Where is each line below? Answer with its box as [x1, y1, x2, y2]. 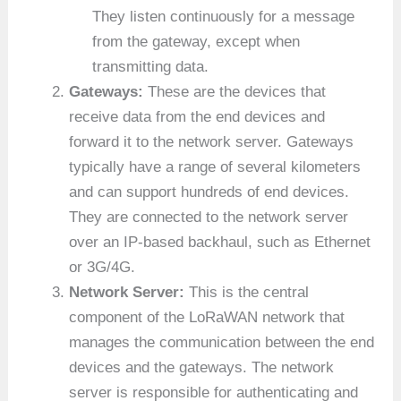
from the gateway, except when [91, 33, 300, 51]
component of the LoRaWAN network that [69, 309, 346, 327]
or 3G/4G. [69, 259, 136, 277]
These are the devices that [143, 83, 327, 101]
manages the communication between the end [69, 334, 375, 352]
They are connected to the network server [69, 209, 349, 226]
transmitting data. [91, 58, 209, 76]
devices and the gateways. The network [69, 359, 335, 377]
